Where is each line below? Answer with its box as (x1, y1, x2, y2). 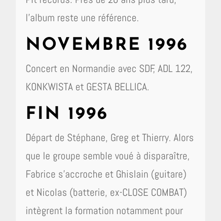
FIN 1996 (26, 106, 109, 123)
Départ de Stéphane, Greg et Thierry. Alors (26, 131, 194, 144)
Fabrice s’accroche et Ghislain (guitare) (26, 167, 187, 181)
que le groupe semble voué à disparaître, (26, 149, 190, 162)
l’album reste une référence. (26, 11, 140, 24)
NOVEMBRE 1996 (26, 37, 189, 54)
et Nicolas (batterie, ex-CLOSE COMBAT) (26, 185, 187, 199)
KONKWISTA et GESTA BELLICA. (26, 80, 150, 93)
